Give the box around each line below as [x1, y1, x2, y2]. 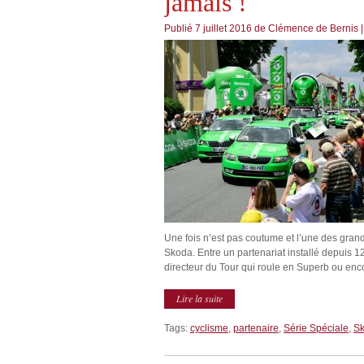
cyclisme [190, 323, 228, 334]
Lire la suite [176, 292, 223, 305]
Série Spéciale [284, 323, 349, 334]
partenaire [233, 323, 279, 334]
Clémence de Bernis [268, 23, 358, 34]
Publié [164, 23, 195, 34]
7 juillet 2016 [195, 23, 254, 34]
